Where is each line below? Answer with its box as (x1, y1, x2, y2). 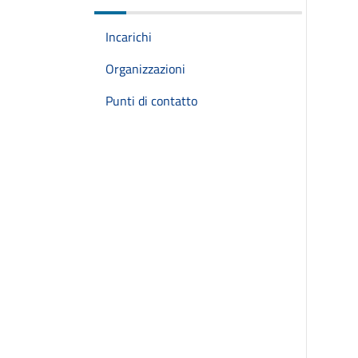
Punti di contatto (105, 91, 197, 110)
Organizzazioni (105, 59, 185, 78)
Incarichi (105, 27, 152, 46)
